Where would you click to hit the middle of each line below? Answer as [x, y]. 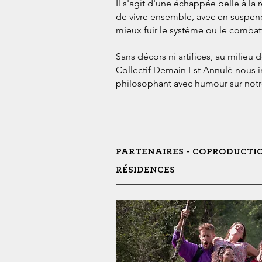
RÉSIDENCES [145, 170]
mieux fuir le [143, 30]
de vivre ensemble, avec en [173, 17]
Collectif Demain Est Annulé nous [187, 70]
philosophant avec [155, 83]
